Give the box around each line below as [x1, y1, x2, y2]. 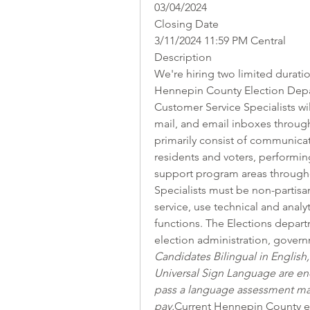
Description [154, 51, 212, 64]
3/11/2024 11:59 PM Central [154, 34, 286, 47]
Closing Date [154, 17, 219, 30]
